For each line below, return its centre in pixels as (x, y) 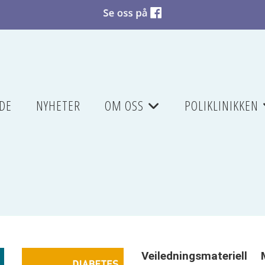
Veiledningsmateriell (195, 256)
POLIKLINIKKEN (221, 106)
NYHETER (58, 106)
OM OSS (124, 106)
